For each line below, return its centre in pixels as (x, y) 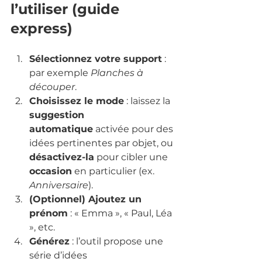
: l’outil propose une (118, 241)
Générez (49, 241)
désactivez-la (62, 157)
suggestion (58, 115)
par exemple (60, 73)
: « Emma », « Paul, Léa (121, 213)
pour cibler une (132, 157)
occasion (51, 171)
